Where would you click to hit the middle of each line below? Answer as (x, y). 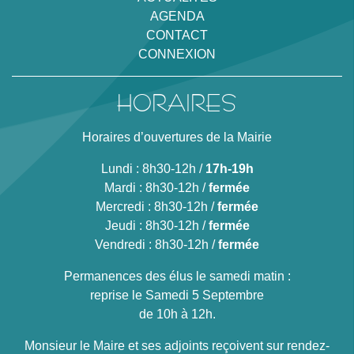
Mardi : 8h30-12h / (156, 187)
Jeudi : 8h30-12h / (156, 225)
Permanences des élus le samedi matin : (177, 276)
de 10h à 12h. (177, 314)
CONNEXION (177, 54)
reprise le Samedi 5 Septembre (177, 295)
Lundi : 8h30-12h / (153, 168)
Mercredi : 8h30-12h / (156, 206)
